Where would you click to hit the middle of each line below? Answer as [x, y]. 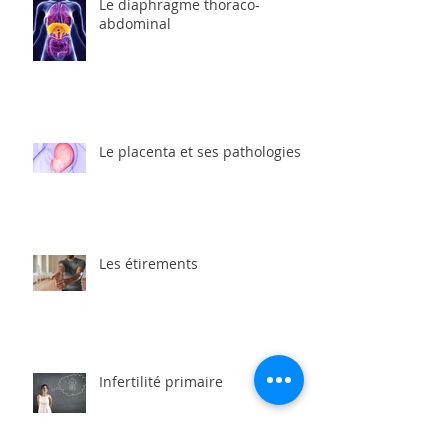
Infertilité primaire [161, 382]
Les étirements [148, 264]
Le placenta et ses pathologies [200, 152]
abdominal [135, 24]
